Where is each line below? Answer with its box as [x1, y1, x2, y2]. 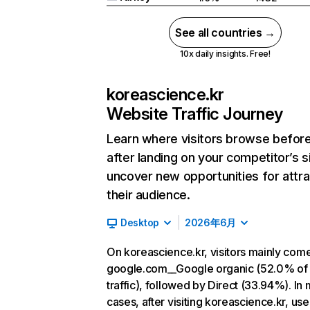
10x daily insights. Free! [179, 48, 271, 59]
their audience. [107, 188, 190, 202]
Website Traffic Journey [107, 104, 283, 124]
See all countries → [175, 26, 275, 39]
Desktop [120, 217, 160, 228]
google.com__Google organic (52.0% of [107, 262, 308, 275]
